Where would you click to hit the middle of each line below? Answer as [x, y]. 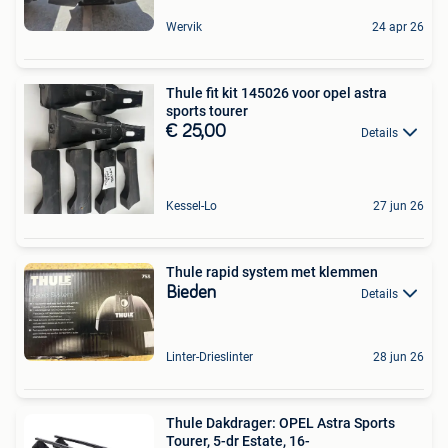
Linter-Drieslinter [209, 356]
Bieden [191, 292]
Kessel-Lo [191, 205]
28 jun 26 [398, 356]
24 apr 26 [398, 26]
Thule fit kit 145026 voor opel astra [276, 92]
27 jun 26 [398, 205]
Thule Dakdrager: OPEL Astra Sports [280, 422]
